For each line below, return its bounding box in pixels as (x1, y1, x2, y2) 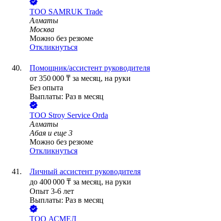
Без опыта (30, 83, 63, 92)
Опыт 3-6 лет (30, 187, 74, 196)
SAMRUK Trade (48, 7, 103, 16)
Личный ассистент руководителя (30, 167, 141, 176)
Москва (30, 25, 54, 34)
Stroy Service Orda (48, 111, 108, 120)
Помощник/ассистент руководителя (30, 64, 150, 73)
